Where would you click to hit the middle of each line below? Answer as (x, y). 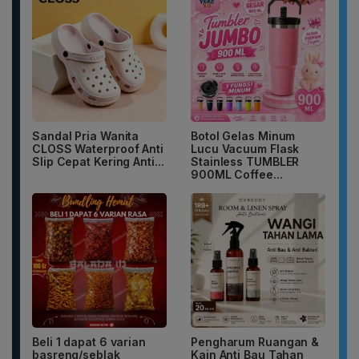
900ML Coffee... (237, 175)
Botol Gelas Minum (243, 136)
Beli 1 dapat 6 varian (89, 342)
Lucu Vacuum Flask (245, 149)
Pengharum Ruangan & (255, 342)
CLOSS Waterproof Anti (98, 149)
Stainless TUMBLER (245, 162)
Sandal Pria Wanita (86, 136)
